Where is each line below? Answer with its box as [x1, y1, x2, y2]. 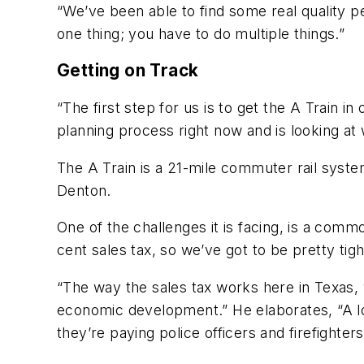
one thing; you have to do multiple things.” [57, 24, 345, 42]
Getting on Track [57, 60, 199, 81]
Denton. [57, 181, 111, 199]
